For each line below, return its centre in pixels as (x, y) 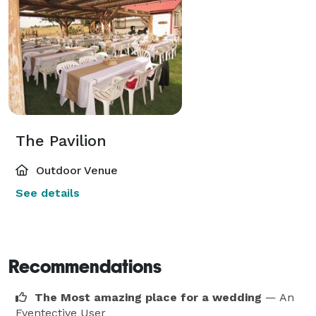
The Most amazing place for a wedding (148, 297)
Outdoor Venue (75, 170)
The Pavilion (61, 140)
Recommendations (85, 266)
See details (48, 193)
